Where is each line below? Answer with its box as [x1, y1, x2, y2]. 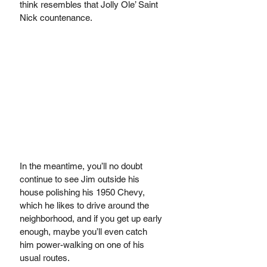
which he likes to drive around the [20, 200, 151, 211]
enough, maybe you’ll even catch [20, 226, 150, 237]
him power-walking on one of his [20, 240, 147, 250]
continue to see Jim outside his [20, 174, 142, 185]
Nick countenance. [20, 13, 94, 23]
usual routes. [20, 253, 72, 263]
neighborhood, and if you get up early [20, 213, 164, 224]
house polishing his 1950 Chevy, [20, 187, 147, 198]
